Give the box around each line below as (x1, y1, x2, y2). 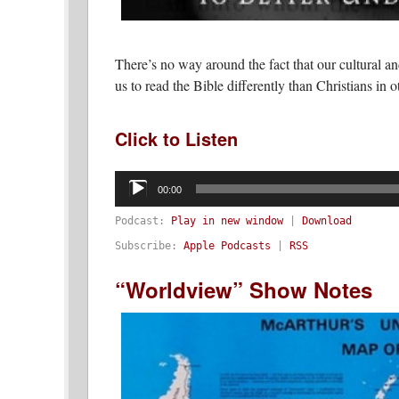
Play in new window (171, 214, 283, 227)
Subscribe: (115, 239, 183, 252)
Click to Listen (115, 125, 238, 151)
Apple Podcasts (183, 239, 271, 252)
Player (114, 182, 151, 195)
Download (302, 214, 352, 227)
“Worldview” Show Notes (115, 273, 372, 305)
